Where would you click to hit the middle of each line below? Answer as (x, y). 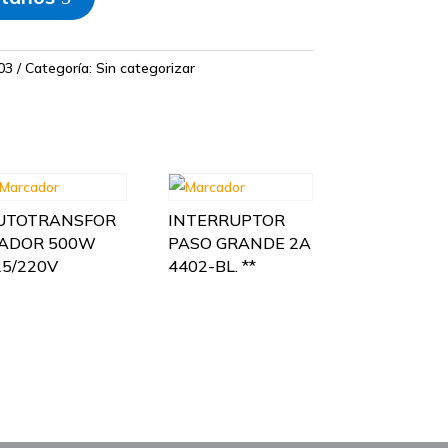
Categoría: (60, 67)
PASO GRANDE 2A (240, 242)
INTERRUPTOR (227, 219)
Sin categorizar (145, 67)
